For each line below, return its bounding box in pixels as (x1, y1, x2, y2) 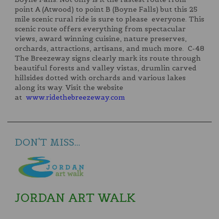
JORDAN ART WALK (15, 190, 135, 205)
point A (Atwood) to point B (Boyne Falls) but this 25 (15, 4, 197, 14)
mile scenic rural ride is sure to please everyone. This (15, 14, 204, 23)
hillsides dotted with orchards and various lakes (15, 73, 186, 82)
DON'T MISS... (15, 135, 80, 149)
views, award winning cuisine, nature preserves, (15, 34, 187, 43)
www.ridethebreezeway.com (26, 92, 125, 102)
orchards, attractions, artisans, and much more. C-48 (15, 44, 204, 53)
